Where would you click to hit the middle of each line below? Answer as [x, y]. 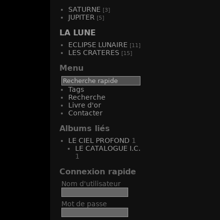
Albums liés [85, 128]
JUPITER [82, 17]
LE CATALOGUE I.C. [108, 148]
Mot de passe [84, 204]
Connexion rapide [98, 172]
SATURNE [84, 9]
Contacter [85, 113]
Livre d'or [85, 105]
